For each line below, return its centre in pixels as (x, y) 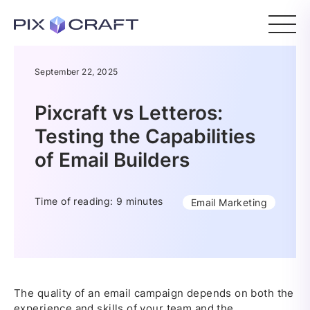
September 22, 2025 (76, 72)
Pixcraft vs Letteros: (129, 113)
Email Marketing (229, 202)
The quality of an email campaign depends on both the (154, 293)
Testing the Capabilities (145, 136)
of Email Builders (112, 160)
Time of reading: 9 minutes (99, 201)
